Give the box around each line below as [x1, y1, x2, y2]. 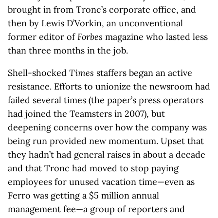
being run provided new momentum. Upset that [8, 135, 204, 146]
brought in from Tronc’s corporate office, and [8, 4, 196, 15]
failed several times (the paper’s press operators [8, 94, 203, 106]
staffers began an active [94, 67, 192, 78]
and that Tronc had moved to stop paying [8, 163, 179, 174]
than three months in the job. [8, 45, 128, 56]
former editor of [8, 31, 77, 42]
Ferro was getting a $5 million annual [8, 190, 159, 201]
